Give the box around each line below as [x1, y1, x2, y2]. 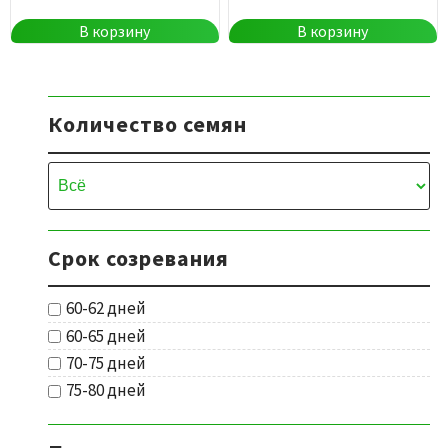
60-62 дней [66, 297, 146, 320]
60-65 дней [66, 324, 146, 347]
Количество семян [48, 110, 247, 139]
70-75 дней [66, 352, 146, 375]
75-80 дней [66, 379, 146, 402]
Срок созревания [48, 243, 229, 272]
